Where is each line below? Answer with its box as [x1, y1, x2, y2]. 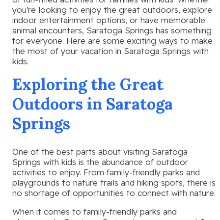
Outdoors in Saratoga [12, 94, 173, 114]
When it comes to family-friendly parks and [12, 206, 177, 217]
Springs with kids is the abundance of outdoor [12, 156, 188, 167]
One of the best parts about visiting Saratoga [12, 146, 188, 157]
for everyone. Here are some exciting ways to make [12, 35, 213, 46]
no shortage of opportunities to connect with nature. [12, 187, 216, 198]
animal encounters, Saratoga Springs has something [12, 25, 212, 36]
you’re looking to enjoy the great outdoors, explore [12, 4, 212, 15]
